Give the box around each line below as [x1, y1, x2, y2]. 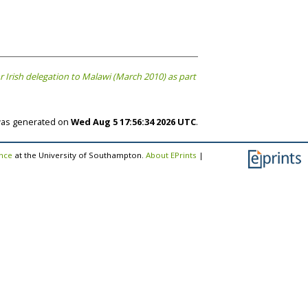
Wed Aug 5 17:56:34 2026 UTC [71, 115, 196, 128]
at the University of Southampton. [12, 149, 146, 160]
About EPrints [146, 149, 197, 160]
